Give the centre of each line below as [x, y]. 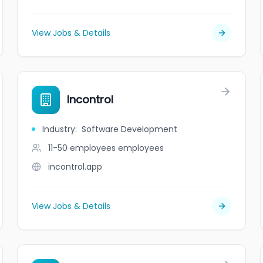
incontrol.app [75, 167]
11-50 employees [82, 148]
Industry [59, 129]
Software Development [130, 129]
